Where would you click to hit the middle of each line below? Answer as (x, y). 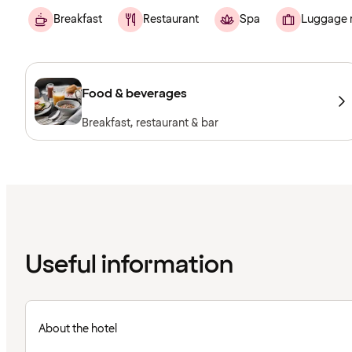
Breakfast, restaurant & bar (150, 123)
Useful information (129, 265)
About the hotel (78, 328)
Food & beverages (134, 94)
